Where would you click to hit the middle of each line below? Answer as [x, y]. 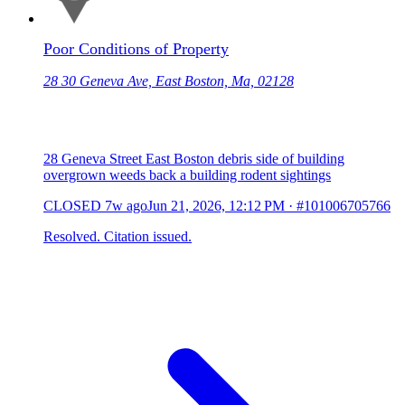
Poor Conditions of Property [136, 49]
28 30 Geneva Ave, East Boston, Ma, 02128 [169, 81]
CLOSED [72, 206]
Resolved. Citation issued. [118, 237]
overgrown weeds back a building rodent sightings [187, 175]
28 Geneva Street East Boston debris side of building [194, 159]
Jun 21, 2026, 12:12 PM [216, 206]
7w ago [126, 206]
